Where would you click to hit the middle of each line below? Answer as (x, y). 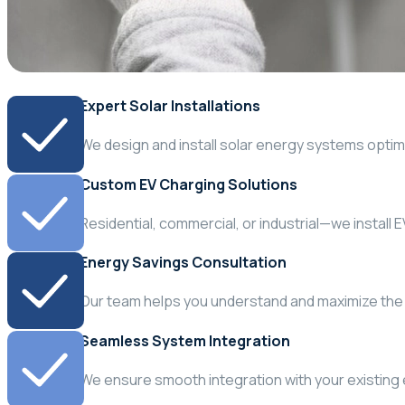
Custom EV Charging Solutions (188, 184)
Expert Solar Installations (170, 105)
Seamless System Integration (185, 340)
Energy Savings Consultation (183, 263)
